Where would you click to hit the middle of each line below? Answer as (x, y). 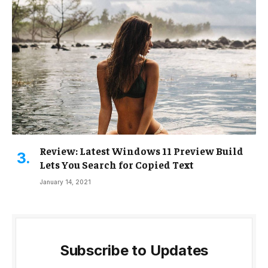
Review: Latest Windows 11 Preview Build (141, 151)
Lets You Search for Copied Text (117, 165)
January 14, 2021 (65, 182)
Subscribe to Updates (134, 251)
